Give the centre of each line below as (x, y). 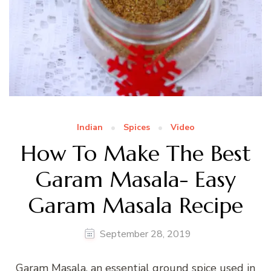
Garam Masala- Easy (135, 179)
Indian (90, 127)
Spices (136, 127)
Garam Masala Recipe (135, 205)
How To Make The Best (135, 153)
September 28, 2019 (145, 234)
